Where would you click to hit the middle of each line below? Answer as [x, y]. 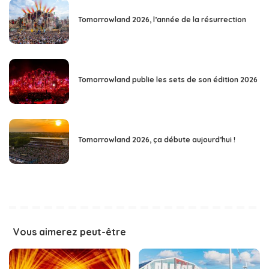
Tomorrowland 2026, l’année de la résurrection [162, 20]
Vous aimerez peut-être [70, 232]
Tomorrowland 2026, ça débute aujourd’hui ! [157, 140]
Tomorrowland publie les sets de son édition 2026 [168, 80]
